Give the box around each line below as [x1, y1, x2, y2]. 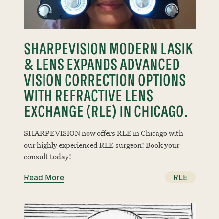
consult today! [24, 152, 71, 161]
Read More [24, 173, 64, 182]
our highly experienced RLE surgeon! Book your [24, 140, 179, 150]
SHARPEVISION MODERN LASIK [24, 39, 193, 58]
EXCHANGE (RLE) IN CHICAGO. [24, 102, 188, 121]
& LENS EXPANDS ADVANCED [24, 55, 180, 74]
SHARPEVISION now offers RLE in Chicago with [24, 128, 183, 138]
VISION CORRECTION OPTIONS [24, 70, 186, 89]
